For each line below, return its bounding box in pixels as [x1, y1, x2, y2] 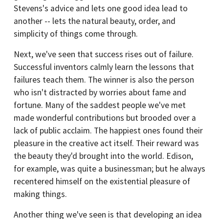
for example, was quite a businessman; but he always [14, 163, 205, 174]
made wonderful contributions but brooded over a [14, 112, 196, 123]
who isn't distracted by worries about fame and [14, 87, 186, 98]
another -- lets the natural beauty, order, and [14, 16, 175, 26]
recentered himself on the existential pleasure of [14, 176, 190, 187]
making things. [14, 189, 67, 199]
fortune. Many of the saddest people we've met [14, 100, 186, 110]
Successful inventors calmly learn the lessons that [14, 62, 194, 72]
